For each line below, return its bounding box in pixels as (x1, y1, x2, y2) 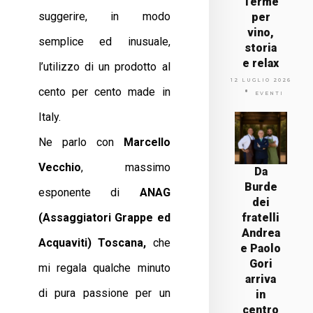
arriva (245, 272, 277, 286)
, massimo (81, 161, 170, 174)
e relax (242, 57, 279, 70)
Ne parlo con (38, 136, 124, 149)
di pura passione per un (38, 286, 170, 300)
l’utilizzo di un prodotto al (38, 60, 170, 73)
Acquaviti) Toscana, (38, 236, 147, 249)
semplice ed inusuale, (38, 35, 170, 48)
